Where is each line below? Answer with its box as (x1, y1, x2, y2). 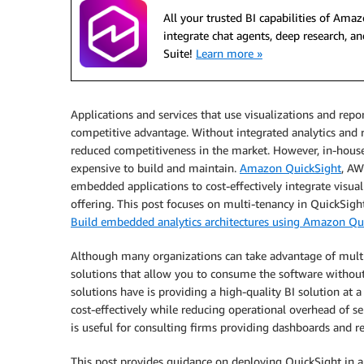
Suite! (163, 46, 196, 60)
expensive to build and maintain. (71, 161, 240, 175)
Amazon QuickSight (240, 161, 341, 175)
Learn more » (196, 46, 262, 60)
